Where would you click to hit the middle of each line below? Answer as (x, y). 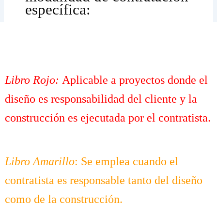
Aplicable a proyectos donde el (135, 80)
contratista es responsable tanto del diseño (104, 180)
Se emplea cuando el (130, 162)
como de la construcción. (64, 199)
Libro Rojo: (33, 80)
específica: (58, 9)
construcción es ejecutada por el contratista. (108, 117)
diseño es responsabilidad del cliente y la (101, 99)
